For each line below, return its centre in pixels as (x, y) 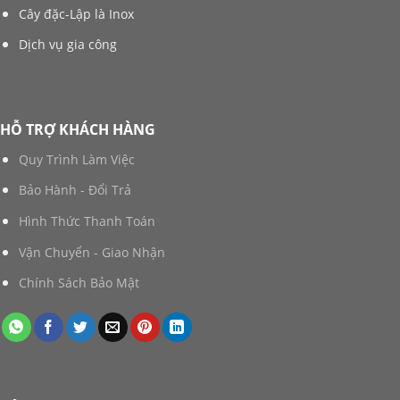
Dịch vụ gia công (67, 45)
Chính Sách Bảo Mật (79, 283)
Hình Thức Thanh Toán (87, 221)
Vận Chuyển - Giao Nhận (92, 252)
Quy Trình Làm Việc (76, 159)
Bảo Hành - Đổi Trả (75, 190)
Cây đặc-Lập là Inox (76, 13)
